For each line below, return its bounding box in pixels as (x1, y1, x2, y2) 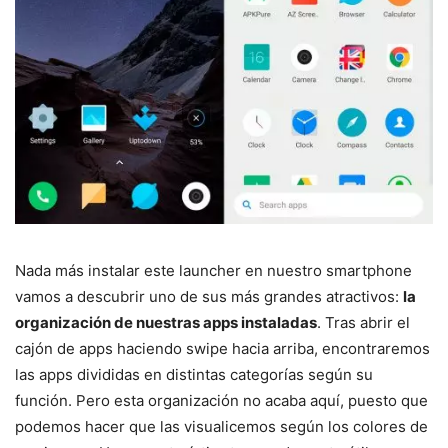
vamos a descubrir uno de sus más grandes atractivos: (15, 286, 403, 306)
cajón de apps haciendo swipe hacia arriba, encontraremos (15, 338, 430, 358)
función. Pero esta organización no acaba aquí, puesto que (15, 390, 428, 410)
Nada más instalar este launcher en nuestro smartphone (15, 260, 412, 280)
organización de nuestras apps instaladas (15, 312, 317, 332)
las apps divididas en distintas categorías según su (15, 364, 373, 384)
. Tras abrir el (317, 312, 410, 332)
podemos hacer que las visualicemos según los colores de (15, 416, 428, 436)
